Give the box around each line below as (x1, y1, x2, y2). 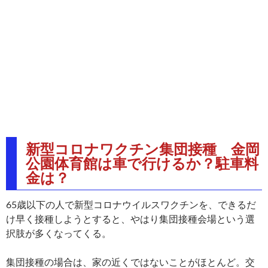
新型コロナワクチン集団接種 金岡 (26, 139, 260, 157)
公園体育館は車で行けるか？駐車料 (26, 154, 258, 172)
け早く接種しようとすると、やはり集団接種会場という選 (6, 212, 255, 224)
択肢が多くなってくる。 (6, 227, 111, 239)
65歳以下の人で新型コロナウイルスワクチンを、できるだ (6, 198, 256, 210)
